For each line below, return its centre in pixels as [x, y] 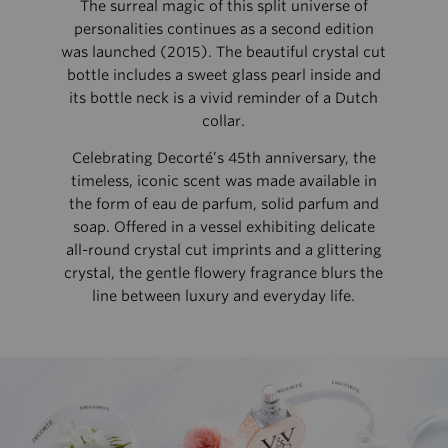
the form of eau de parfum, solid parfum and [223, 204]
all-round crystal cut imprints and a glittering [223, 250]
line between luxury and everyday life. [224, 296]
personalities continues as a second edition [223, 28]
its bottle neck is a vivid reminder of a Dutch [224, 97]
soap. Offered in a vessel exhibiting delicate [223, 227]
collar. [224, 120]
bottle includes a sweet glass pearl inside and [223, 74]
